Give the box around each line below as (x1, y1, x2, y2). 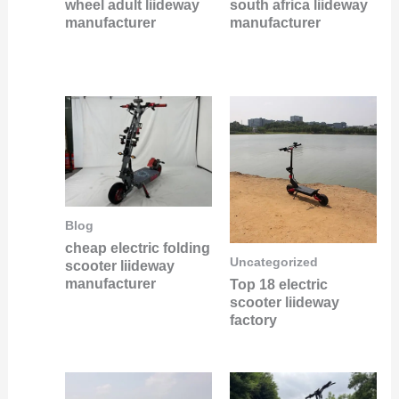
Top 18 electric (230, 276, 328, 292)
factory (230, 312, 277, 328)
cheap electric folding (64, 240, 210, 256)
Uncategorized (230, 256, 318, 270)
